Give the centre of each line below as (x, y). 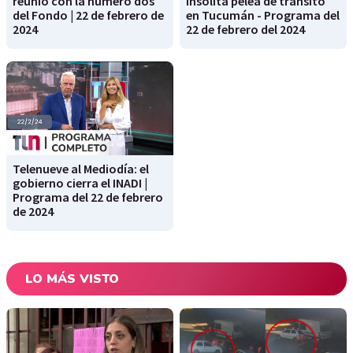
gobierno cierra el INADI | (80, 183)
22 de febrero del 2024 (245, 30)
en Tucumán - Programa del (263, 15)
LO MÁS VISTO (72, 279)
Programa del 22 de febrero (88, 197)
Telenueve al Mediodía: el (81, 169)
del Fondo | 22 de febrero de (88, 15)
